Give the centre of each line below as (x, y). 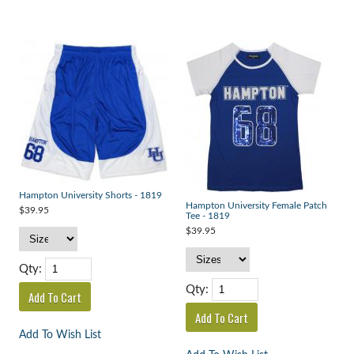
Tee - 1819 (207, 217)
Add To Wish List (60, 335)
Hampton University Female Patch (256, 206)
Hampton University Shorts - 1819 (90, 196)
